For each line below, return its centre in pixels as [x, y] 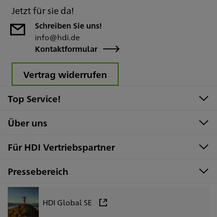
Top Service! [34, 99]
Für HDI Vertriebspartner [61, 147]
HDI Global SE [67, 202]
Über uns [28, 123]
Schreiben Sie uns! [68, 26]
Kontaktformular [66, 49]
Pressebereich [38, 171]
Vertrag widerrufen [65, 74]
